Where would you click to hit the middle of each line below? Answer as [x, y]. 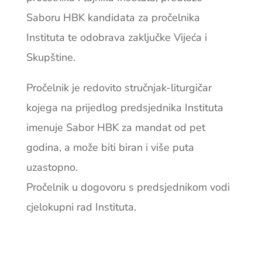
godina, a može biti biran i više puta [110, 148]
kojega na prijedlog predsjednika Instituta [125, 108]
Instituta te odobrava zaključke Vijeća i [116, 38]
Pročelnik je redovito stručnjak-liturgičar [119, 88]
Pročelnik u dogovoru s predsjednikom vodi [128, 187]
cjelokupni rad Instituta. [81, 207]
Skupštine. [51, 58]
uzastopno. [52, 168]
